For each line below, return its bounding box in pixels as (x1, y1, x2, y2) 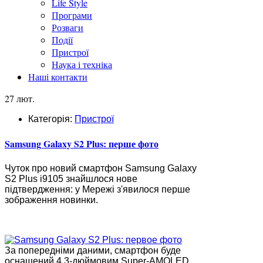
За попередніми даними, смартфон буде (5, 245, 181, 255)
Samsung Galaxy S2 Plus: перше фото (5, 137, 159, 151)
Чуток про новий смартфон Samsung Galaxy (5, 163, 197, 173)
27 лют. (5, 92, 35, 104)
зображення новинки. (5, 194, 98, 205)
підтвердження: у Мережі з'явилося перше (5, 184, 190, 194)
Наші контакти (28, 70, 87, 83)
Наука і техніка (52, 58, 112, 70)
